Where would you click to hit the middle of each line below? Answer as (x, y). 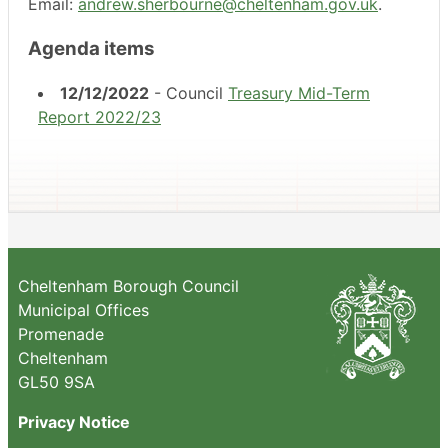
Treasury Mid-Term (299, 93)
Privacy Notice (74, 422)
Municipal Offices (83, 310)
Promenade (61, 334)
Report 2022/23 (99, 117)
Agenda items (91, 48)
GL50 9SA (56, 382)
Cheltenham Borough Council (128, 286)
